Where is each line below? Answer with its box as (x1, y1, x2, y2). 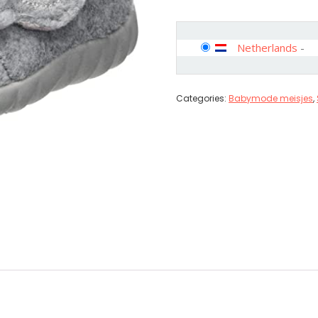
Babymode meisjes (229, 92, 313, 104)
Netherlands (237, 40, 297, 55)
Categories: (176, 92, 229, 104)
